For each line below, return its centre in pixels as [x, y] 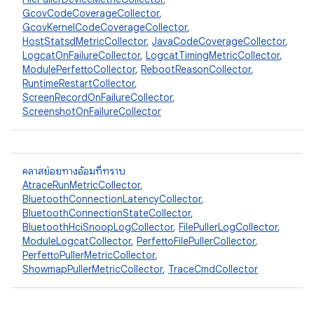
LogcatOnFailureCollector [81, 55]
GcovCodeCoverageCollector [91, 13]
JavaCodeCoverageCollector [219, 41]
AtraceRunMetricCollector [81, 185]
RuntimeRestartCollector [78, 83]
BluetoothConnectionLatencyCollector [112, 199]
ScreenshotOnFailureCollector [92, 111]
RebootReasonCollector [196, 69]
